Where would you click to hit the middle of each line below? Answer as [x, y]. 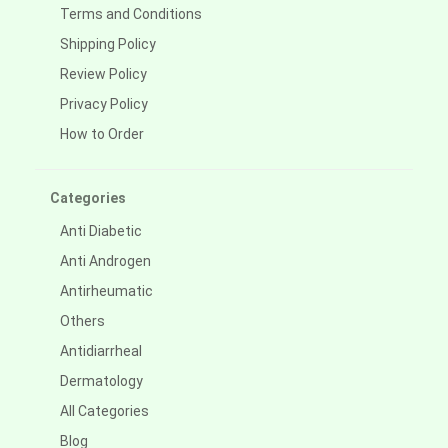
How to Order [102, 134]
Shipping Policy [108, 44]
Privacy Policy [104, 104]
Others [82, 321]
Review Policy [103, 74]
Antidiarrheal [101, 351]
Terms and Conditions [131, 14]
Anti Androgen [105, 261]
